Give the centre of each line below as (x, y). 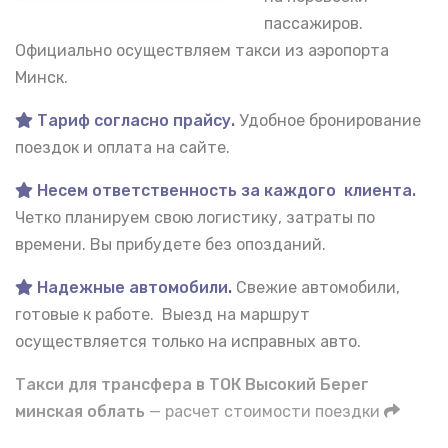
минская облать (80, 412)
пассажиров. (313, 24)
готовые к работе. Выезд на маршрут (162, 315)
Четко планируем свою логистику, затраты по (195, 218)
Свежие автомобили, (318, 288)
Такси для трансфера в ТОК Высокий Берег (192, 385)
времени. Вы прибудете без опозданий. (170, 245)
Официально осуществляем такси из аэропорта (202, 51)
